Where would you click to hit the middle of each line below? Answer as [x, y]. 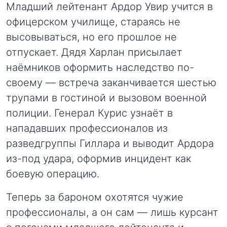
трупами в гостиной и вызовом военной [106, 98]
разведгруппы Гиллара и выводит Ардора [110, 143]
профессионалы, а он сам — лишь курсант [112, 212]
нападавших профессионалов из [87, 128]
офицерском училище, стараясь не [93, 22]
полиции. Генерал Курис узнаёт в [89, 113]
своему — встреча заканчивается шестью [111, 83]
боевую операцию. [53, 174]
